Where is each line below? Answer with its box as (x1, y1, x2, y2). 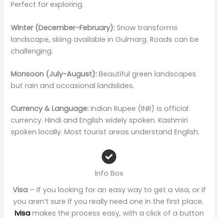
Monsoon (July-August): (11, 69, 97, 79)
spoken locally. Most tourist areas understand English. (11, 127, 200, 137)
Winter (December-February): (11, 22, 115, 33)
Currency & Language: (11, 104, 89, 114)
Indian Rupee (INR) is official (89, 104, 189, 114)
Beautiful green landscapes (97, 69, 197, 79)
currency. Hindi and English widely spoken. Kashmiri (11, 115, 188, 126)
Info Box (95, 168, 123, 178)
